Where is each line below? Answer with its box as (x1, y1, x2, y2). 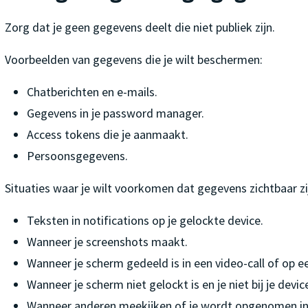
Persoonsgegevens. (26, 147, 128, 164)
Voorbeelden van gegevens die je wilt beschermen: (4, 51, 263, 67)
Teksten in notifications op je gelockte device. (26, 212, 263, 228)
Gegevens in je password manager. (26, 104, 204, 121)
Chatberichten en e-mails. (26, 83, 157, 100)
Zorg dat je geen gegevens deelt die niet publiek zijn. (4, 19, 275, 35)
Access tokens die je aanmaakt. (26, 126, 188, 142)
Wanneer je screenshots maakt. (26, 233, 188, 250)
